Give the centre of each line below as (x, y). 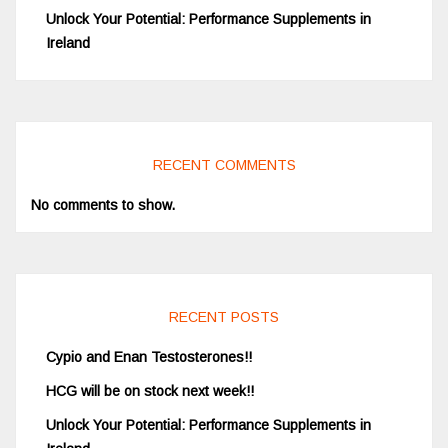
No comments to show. (103, 205)
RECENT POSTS (224, 317)
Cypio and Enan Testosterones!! (149, 357)
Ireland (68, 43)
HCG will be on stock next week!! (150, 391)
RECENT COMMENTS (224, 165)
